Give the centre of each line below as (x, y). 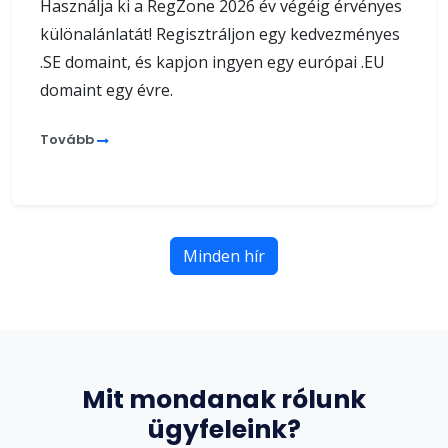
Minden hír (224, 255)
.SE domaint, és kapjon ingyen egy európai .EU (212, 61)
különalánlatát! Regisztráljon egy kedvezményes (220, 33)
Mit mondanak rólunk (224, 399)
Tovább (68, 139)
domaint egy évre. (106, 89)
